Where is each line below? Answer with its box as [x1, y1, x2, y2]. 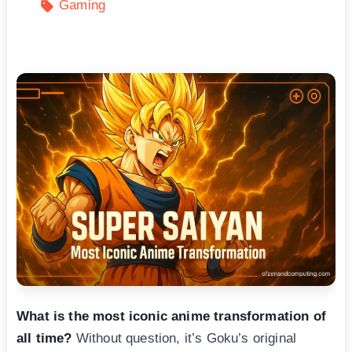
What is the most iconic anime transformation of [16, 309, 326, 324]
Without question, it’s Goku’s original [71, 331, 297, 346]
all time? [16, 331, 72, 346]
